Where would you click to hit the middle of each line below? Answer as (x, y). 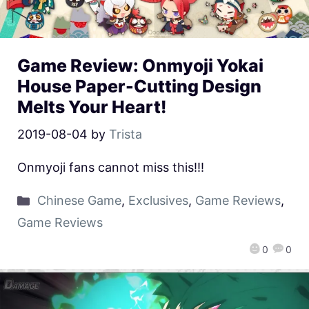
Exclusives (158, 201)
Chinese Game (79, 201)
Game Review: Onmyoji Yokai (140, 66)
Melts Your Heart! (92, 107)
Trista (126, 134)
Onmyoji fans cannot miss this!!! (111, 168)
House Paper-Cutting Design (139, 87)
